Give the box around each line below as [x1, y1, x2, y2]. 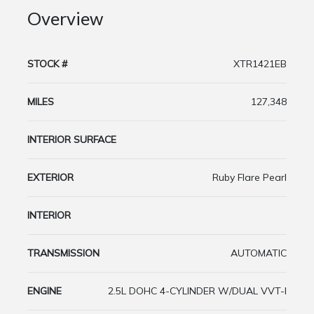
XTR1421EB [233, 57, 287, 71]
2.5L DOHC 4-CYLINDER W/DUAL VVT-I [108, 285, 287, 298]
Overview [27, 8, 103, 29]
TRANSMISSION [27, 247, 100, 260]
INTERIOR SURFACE [27, 133, 116, 146]
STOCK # [27, 57, 67, 71]
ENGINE [27, 285, 62, 298]
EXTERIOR [27, 171, 74, 184]
